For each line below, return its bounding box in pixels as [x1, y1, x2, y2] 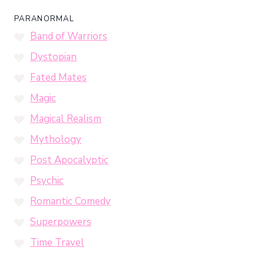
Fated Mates [30, 71, 87, 85]
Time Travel [30, 236, 84, 250]
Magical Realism [30, 112, 101, 126]
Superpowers [30, 215, 91, 229]
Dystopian [30, 50, 77, 64]
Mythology [30, 133, 81, 147]
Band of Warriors [30, 29, 107, 44]
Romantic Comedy [30, 194, 111, 209]
